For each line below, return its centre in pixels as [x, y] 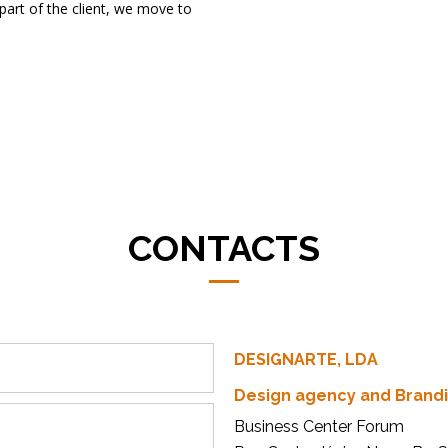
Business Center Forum [319, 426]
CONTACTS [224, 248]
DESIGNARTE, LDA [306, 359]
